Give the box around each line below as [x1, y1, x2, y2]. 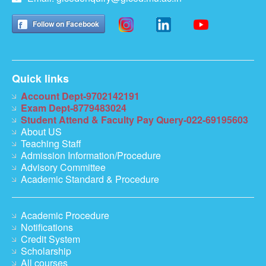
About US [21, 124, 62, 138]
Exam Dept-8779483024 [21, 100, 126, 115]
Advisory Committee [21, 160, 106, 174]
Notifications [21, 220, 73, 234]
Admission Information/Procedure [21, 148, 161, 162]
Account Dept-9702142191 [21, 88, 140, 103]
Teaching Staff [21, 136, 81, 150]
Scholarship [21, 243, 71, 258]
